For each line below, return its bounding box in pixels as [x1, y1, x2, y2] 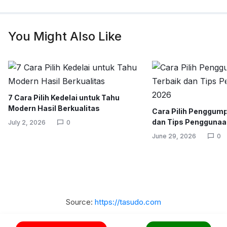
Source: [66, 197, 95, 207]
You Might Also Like [8, 29, 122, 44]
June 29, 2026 [152, 132, 197, 140]
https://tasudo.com [95, 197, 161, 207]
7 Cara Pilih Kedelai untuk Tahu [8, 93, 120, 102]
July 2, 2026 [8, 119, 46, 126]
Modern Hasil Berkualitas [8, 104, 100, 112]
